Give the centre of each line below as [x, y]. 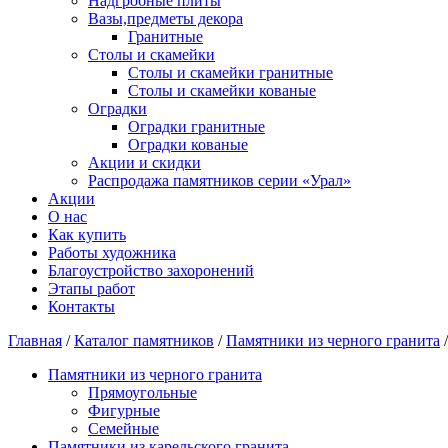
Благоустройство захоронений [151, 270]
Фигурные [124, 410]
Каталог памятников [144, 340]
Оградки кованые [188, 144]
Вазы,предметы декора [165, 18]
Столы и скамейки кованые [222, 90]
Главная [35, 340]
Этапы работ [91, 288]
